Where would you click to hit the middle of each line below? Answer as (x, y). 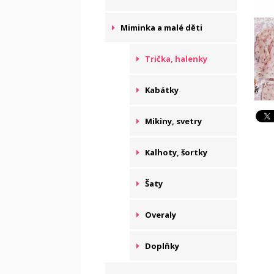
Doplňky (162, 246)
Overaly (161, 215)
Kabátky (162, 90)
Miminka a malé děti (161, 28)
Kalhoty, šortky (176, 152)
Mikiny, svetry (173, 121)
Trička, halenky (176, 59)
